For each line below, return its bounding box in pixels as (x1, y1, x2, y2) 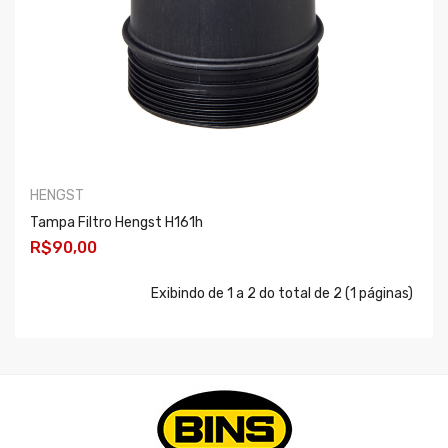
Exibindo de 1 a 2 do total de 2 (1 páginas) (151, 284, 413, 302)
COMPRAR (48, 283, 113, 299)
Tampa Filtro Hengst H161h (30, 213, 203, 231)
